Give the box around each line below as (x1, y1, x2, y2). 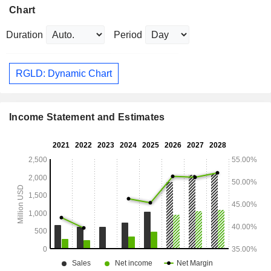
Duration (6, 30, 43, 41)
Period (114, 30, 142, 41)
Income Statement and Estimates (9, 112, 165, 123)
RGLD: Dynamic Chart (16, 68, 112, 79)
